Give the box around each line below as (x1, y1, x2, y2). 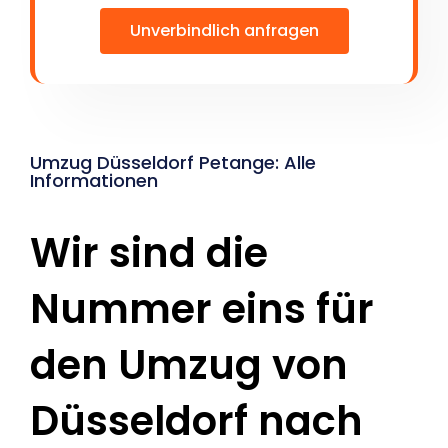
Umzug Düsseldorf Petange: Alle (30, 150, 316, 176)
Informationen (30, 168, 158, 194)
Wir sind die (30, 225, 268, 282)
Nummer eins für (30, 281, 374, 338)
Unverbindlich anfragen (129, 19, 319, 43)
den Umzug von (30, 337, 348, 394)
